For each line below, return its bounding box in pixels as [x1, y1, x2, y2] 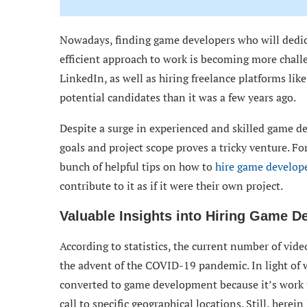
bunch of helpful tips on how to [60, 159, 215, 175]
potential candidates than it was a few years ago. [60, 90, 296, 106]
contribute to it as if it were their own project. [60, 178, 283, 194]
